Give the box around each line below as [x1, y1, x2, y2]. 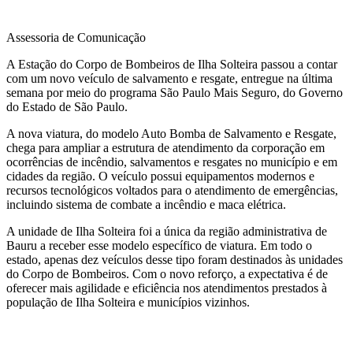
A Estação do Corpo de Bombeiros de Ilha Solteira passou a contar [6, 58, 337, 72]
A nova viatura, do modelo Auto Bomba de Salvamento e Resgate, [6, 127, 336, 141]
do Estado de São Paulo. [6, 100, 128, 114]
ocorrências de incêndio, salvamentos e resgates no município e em [6, 155, 337, 169]
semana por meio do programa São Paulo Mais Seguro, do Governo [6, 86, 343, 100]
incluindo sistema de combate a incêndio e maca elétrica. [6, 198, 286, 212]
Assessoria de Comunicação [6, 31, 146, 45]
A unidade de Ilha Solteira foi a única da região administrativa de [6, 225, 327, 239]
